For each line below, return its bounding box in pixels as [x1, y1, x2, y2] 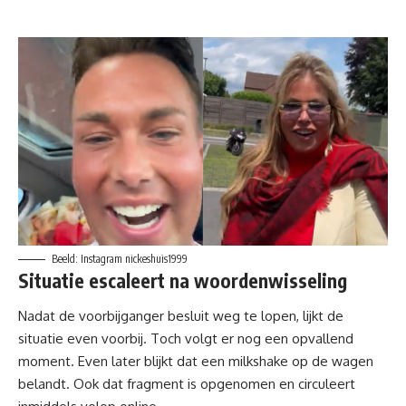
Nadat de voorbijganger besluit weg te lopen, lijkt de [18, 307, 343, 325]
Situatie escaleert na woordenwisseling [18, 267, 347, 293]
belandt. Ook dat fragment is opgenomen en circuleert [18, 375, 355, 393]
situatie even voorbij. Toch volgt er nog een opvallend [18, 330, 353, 348]
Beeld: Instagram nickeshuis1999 [52, 251, 188, 266]
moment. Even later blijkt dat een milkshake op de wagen [18, 353, 373, 371]
